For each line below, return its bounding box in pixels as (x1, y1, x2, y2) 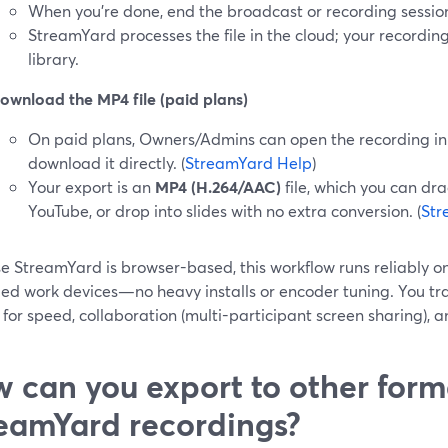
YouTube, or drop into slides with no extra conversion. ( (28, 199, 421, 221)
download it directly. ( (28, 151, 185, 173)
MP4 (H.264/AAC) (155, 175, 281, 197)
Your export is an (28, 175, 155, 197)
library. (28, 47, 79, 69)
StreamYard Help (185, 151, 312, 173)
